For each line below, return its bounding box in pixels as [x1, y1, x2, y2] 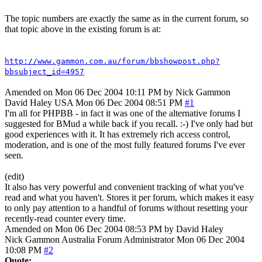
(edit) [5, 171, 24, 181]
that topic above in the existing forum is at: [5, 23, 161, 34]
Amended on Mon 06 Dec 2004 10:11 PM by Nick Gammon [5, 87, 230, 97]
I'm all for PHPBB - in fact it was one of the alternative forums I [5, 108, 240, 118]
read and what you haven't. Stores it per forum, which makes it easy [5, 192, 254, 202]
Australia [61, 234, 95, 244]
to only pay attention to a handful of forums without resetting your [5, 202, 247, 213]
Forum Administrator [97, 234, 174, 244]
